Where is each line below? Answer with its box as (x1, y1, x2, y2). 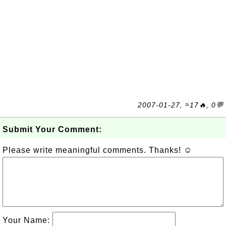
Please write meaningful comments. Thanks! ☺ (3, 146, 192, 154)
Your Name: (3, 216, 52, 224)
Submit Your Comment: (3, 125, 102, 134)
